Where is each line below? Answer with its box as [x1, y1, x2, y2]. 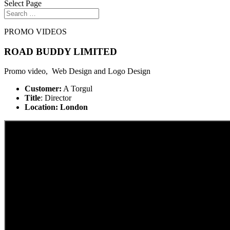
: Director [41, 93, 71, 103]
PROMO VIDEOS [4, 27, 67, 36]
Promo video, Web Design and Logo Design [4, 67, 150, 76]
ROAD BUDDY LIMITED [4, 46, 117, 57]
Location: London [25, 103, 88, 112]
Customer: [25, 84, 62, 93]
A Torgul [62, 84, 92, 93]
